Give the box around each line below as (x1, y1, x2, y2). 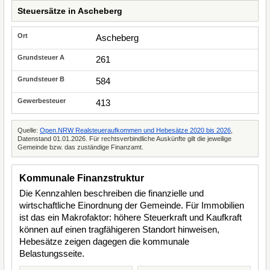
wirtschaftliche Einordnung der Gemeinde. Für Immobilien (19, 200, 244, 210)
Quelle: (17, 127, 40, 134)
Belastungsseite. (19, 248, 84, 259)
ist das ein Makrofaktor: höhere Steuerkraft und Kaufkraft (19, 212, 242, 222)
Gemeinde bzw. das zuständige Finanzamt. (17, 143, 143, 151)
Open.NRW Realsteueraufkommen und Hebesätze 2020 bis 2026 (40, 127, 231, 134)
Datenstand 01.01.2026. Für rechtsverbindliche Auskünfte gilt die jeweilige (17, 135, 231, 142)
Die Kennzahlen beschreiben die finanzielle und (19, 188, 204, 198)
